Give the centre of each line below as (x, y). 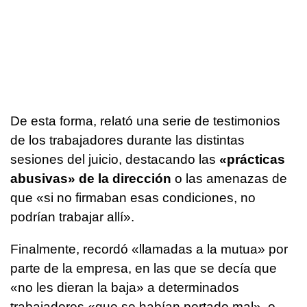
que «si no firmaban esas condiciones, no (133, 197)
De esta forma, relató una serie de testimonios (145, 121)
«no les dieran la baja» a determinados (125, 287)
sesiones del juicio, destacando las (113, 159)
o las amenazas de (229, 178)
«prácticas (250, 159)
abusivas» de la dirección (91, 178)
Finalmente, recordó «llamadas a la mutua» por (149, 249)
